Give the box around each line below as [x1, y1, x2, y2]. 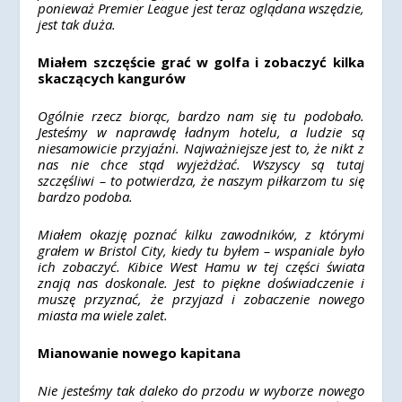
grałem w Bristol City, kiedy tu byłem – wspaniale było [38, 241, 364, 259]
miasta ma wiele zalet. [38, 306, 169, 324]
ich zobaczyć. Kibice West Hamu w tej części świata [38, 258, 364, 275]
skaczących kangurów [38, 69, 187, 87]
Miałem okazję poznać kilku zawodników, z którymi [38, 225, 364, 243]
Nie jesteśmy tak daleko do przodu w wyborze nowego [38, 381, 364, 399]
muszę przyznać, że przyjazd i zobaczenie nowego [38, 290, 364, 308]
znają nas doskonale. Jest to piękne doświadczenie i [38, 274, 364, 292]
